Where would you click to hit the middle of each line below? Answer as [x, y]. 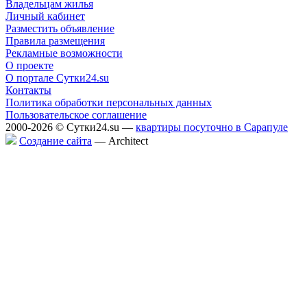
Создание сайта [56, 140]
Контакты [28, 90]
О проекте [29, 65]
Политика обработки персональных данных [109, 102]
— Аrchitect [120, 140]
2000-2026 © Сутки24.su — [71, 127]
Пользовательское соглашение [76, 114]
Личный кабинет [45, 16]
